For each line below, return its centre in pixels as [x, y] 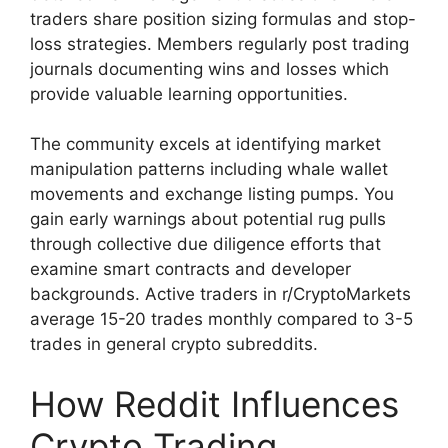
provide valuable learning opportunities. [189, 93]
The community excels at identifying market [205, 144]
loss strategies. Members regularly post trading [219, 43]
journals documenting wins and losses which [209, 68]
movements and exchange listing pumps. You [212, 194]
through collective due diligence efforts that [205, 244]
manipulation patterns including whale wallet [209, 169]
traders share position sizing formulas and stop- [223, 18]
